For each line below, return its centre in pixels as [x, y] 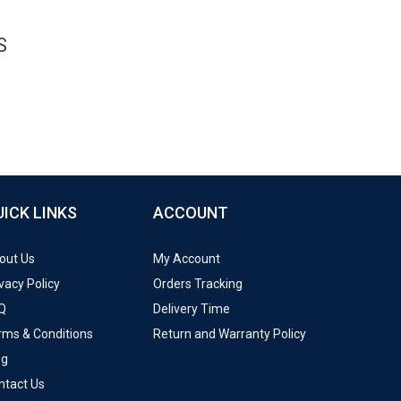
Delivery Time [192, 308]
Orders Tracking [198, 283]
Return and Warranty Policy [230, 333]
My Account [187, 258]
